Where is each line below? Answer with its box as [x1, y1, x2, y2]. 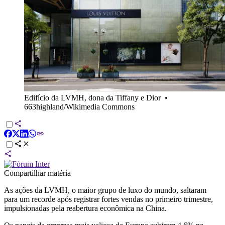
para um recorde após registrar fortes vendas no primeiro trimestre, [4, 194, 213, 203]
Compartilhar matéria [4, 168, 71, 177]
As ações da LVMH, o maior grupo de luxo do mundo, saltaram [4, 185, 206, 194]
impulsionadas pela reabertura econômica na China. [4, 203, 167, 212]
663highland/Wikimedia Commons [24, 102, 135, 111]
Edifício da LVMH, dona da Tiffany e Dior [24, 93, 161, 102]
